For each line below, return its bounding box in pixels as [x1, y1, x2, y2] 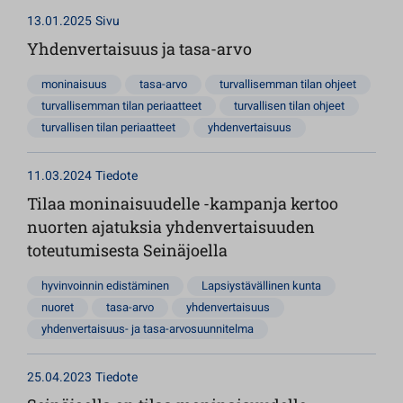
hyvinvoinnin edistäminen [41, 277, 169, 294]
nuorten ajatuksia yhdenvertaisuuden [27, 216, 315, 237]
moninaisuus [41, 76, 107, 93]
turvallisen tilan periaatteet [41, 119, 175, 136]
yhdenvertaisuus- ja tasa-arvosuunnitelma [41, 320, 254, 337]
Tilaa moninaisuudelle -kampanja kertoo [27, 193, 338, 214]
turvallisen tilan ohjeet [234, 97, 345, 114]
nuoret [41, 299, 74, 316]
